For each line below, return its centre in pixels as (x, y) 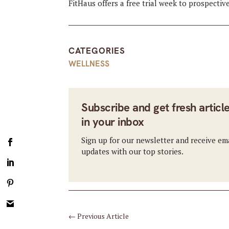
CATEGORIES (97, 50)
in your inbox (113, 122)
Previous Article (103, 216)
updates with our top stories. (133, 151)
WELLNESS (89, 64)
